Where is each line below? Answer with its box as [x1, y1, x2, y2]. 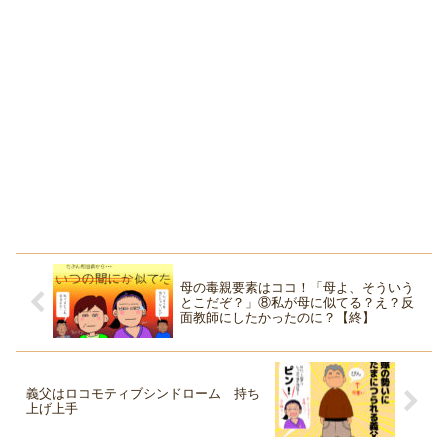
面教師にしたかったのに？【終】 [179, 310, 375, 326]
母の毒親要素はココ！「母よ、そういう [179, 280, 414, 296]
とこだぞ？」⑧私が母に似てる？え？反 [179, 295, 414, 311]
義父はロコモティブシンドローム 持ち [26, 386, 260, 401]
